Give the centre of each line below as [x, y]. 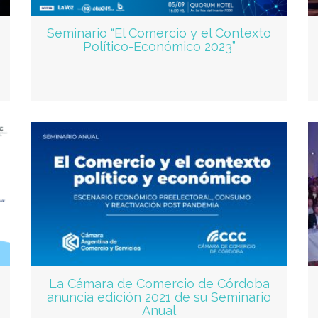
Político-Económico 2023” [159, 47]
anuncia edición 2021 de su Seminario [159, 297]
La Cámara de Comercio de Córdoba [159, 283]
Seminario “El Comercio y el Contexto [159, 33]
